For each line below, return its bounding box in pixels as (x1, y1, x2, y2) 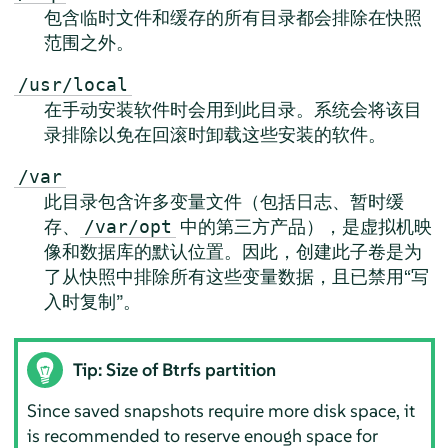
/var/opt (83, 216, 172, 237)
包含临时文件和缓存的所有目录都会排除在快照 (43, 6, 422, 29)
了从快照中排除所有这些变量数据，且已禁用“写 (43, 265, 429, 288)
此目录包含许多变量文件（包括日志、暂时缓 (43, 190, 404, 213)
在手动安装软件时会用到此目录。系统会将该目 (43, 98, 422, 121)
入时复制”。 (43, 290, 141, 313)
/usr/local (17, 74, 128, 95)
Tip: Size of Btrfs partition (73, 357, 277, 381)
